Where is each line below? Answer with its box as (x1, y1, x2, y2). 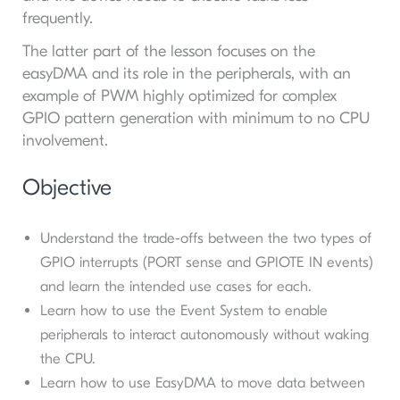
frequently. (21, 8, 93, 28)
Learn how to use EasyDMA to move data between (39, 373, 365, 391)
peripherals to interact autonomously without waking (39, 325, 369, 343)
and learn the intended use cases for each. (39, 277, 312, 295)
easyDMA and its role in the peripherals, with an (21, 64, 351, 84)
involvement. (21, 131, 108, 151)
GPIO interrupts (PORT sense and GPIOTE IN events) (39, 253, 373, 271)
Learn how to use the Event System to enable (39, 301, 328, 319)
